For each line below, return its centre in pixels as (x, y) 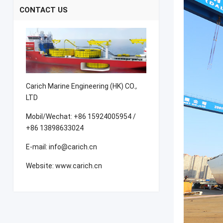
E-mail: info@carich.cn (61, 147)
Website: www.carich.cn (64, 166)
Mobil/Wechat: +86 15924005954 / (81, 116)
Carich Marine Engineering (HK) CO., (81, 86)
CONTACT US (43, 10)
